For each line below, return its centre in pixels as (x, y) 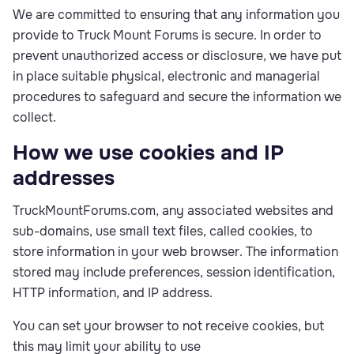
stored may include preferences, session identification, (174, 272)
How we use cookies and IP (148, 153)
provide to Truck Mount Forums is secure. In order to (167, 35)
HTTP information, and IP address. (113, 293)
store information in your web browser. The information (175, 252)
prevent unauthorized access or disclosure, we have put (177, 56)
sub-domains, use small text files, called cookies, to (163, 231)
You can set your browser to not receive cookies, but (168, 326)
